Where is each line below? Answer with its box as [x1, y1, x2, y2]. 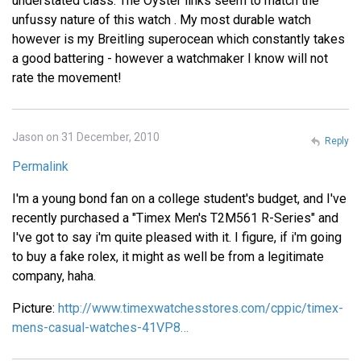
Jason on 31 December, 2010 [12, 131, 160, 144]
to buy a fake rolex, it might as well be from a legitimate [12, 249, 324, 265]
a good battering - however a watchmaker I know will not [12, 51, 328, 67]
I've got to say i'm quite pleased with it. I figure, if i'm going [12, 230, 342, 246]
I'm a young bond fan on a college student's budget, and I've [12, 191, 346, 207]
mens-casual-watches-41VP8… [12, 320, 189, 336]
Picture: [12, 301, 58, 317]
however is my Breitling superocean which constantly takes [12, 31, 345, 48]
